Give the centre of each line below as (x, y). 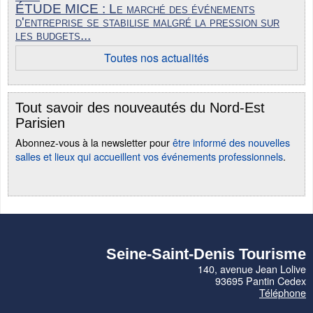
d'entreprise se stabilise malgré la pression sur (147, 22)
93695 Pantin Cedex (261, 280)
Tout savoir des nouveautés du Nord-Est (140, 107)
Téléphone (283, 292)
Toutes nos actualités (156, 57)
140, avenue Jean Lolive (252, 268)
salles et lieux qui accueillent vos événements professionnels (149, 156)
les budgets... (53, 35)
